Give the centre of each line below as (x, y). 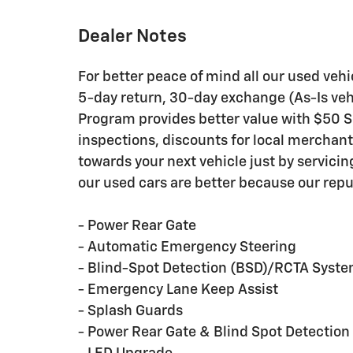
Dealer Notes (132, 36)
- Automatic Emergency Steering (187, 247)
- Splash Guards (130, 311)
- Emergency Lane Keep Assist (178, 290)
